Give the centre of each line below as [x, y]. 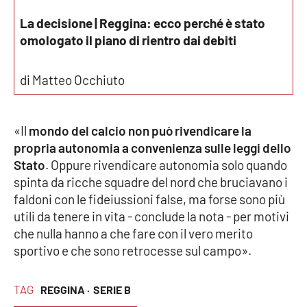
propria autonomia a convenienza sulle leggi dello [152, 148]
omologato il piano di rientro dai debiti [128, 40]
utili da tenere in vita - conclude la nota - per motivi [151, 216]
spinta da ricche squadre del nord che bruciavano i [151, 182]
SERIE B [112, 290]
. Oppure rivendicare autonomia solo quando [166, 165]
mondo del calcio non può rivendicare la [140, 131]
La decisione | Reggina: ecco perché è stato [143, 23]
